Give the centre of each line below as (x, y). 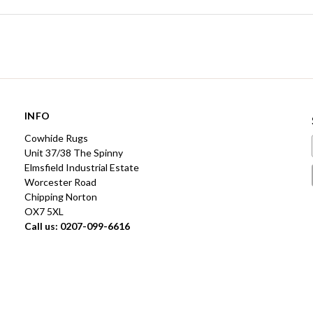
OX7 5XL (44, 211)
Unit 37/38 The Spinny (74, 152)
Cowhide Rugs (56, 138)
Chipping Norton (61, 196)
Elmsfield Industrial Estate (82, 167)
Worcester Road (60, 182)
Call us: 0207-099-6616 (77, 226)
